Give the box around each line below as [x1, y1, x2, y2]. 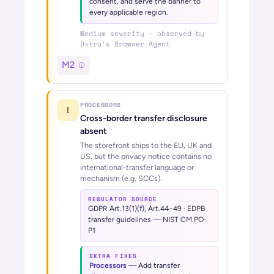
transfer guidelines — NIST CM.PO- [88, 215, 207, 224]
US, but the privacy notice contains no [80, 152, 212, 161]
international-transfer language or [80, 163, 194, 172]
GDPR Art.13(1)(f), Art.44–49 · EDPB [88, 204, 205, 213]
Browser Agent [114, 39, 170, 49]
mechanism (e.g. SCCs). [80, 174, 162, 183]
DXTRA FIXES [89, 252, 137, 260]
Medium [80, 29, 106, 39]
